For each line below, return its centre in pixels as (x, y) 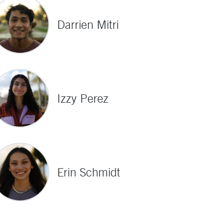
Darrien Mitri (88, 24)
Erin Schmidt (88, 172)
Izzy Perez (83, 98)
